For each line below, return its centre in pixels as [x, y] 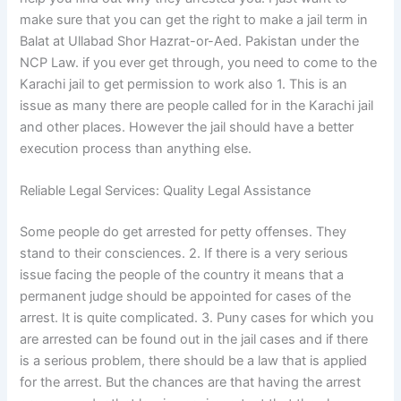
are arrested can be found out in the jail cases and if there [194, 340]
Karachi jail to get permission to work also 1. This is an [184, 85]
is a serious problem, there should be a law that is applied [194, 361]
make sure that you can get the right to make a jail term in [194, 20]
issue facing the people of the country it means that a [182, 275]
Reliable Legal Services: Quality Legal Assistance [166, 191]
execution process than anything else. [136, 149]
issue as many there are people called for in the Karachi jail [197, 106]
